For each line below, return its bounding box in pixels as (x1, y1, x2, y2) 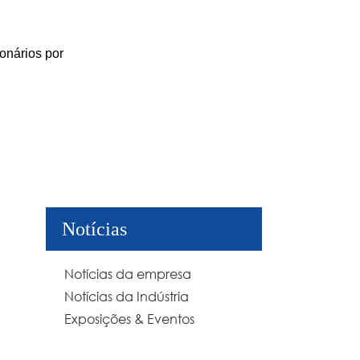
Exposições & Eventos (64, 310, 194, 328)
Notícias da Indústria (64, 288, 189, 305)
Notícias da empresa (64, 265, 191, 283)
